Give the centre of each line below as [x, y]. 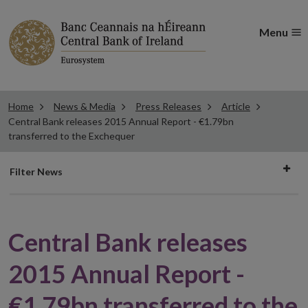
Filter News [36, 172]
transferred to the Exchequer [71, 136]
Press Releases [168, 106]
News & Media [85, 106]
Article [236, 106]
